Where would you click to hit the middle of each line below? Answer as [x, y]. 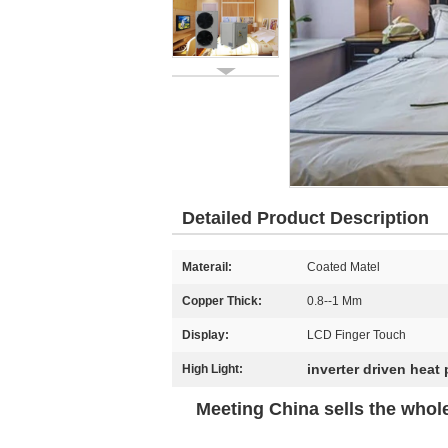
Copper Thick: [222, 301]
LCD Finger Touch [356, 335]
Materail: [207, 267]
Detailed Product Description [305, 218]
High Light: [212, 369]
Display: [205, 335]
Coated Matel [343, 267]
